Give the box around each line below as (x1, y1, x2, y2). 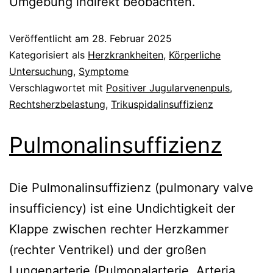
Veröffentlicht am (9, 32, 92, 44)
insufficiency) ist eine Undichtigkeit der (9, 200, 235, 216)
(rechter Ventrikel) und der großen (9, 242, 207, 257)
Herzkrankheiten (88, 48, 163, 61)
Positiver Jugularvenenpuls (106, 81, 230, 94)
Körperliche (169, 48, 221, 61)
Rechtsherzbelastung (9, 97, 105, 110)
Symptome (79, 65, 129, 77)
